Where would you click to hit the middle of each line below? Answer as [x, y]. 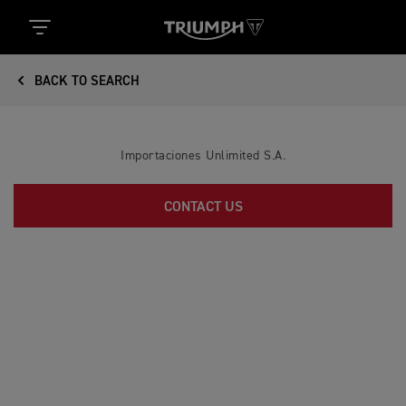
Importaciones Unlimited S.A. [203, 156]
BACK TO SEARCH [85, 81]
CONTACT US [203, 208]
